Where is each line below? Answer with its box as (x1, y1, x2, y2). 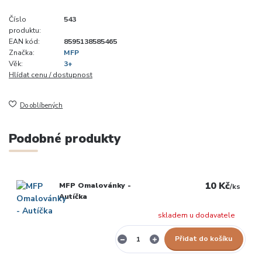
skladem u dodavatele (158, 210, 236, 220)
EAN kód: (9, 36, 40, 46)
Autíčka (58, 191, 87, 201)
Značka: (9, 47, 35, 57)
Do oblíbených (20, 101, 63, 110)
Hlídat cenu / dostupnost (9, 70, 92, 80)
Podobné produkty (9, 130, 120, 147)
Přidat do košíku (175, 234, 233, 244)
